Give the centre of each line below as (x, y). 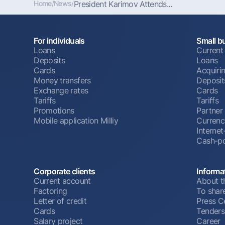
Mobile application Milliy (76, 120)
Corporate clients (65, 172)
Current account (62, 181)
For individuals (59, 40)
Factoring (50, 191)
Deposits (49, 60)
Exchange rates (61, 90)
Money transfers (62, 80)
